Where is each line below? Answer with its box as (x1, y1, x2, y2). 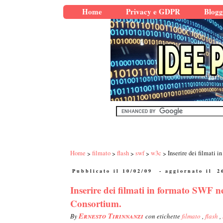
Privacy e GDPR (126, 6, 180, 17)
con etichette (145, 212, 182, 221)
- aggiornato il (156, 167, 215, 175)
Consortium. (70, 197, 121, 211)
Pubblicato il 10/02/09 (72, 167, 152, 175)
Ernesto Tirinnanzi (79, 211, 145, 222)
